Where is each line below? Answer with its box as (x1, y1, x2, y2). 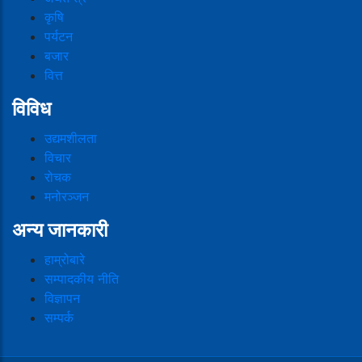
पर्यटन (44, 27, 73, 44)
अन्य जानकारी (12, 217, 107, 242)
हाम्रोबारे (44, 250, 85, 267)
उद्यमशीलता (44, 129, 97, 146)
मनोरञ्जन (44, 187, 89, 204)
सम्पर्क (44, 309, 74, 326)
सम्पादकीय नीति (44, 270, 119, 287)
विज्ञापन (44, 289, 80, 306)
